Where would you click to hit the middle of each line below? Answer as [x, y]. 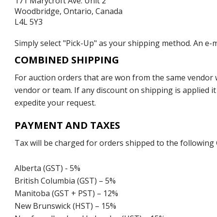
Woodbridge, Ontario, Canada [69, 11]
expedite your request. [55, 103]
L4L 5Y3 [29, 22]
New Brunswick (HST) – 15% [65, 206]
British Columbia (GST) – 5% [65, 181]
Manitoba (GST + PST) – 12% [66, 194]
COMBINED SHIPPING [67, 60]
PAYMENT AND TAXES [67, 125]
